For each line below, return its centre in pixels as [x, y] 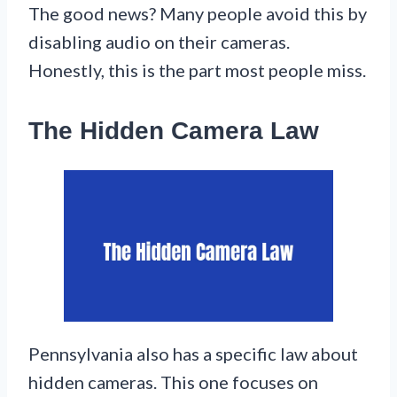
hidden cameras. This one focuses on [173, 381]
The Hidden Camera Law [174, 130]
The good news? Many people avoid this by [198, 13]
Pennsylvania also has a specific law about [193, 353]
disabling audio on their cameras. [159, 41]
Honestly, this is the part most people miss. [197, 70]
